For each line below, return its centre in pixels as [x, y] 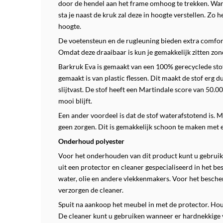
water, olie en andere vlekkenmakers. [115, 178]
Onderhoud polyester [91, 141]
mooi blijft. [75, 101]
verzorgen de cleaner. [91, 190]
